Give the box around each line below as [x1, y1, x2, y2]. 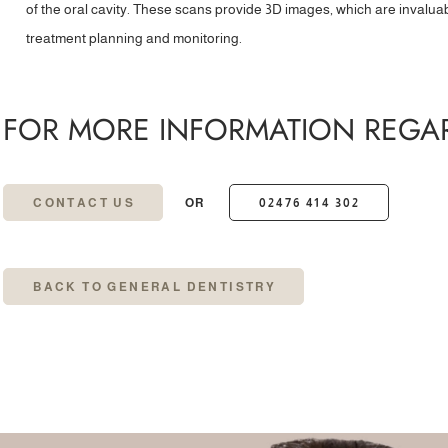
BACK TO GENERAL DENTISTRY [33, 280, 277, 294]
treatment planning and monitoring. [26, 30, 243, 46]
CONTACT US [33, 196, 136, 210]
